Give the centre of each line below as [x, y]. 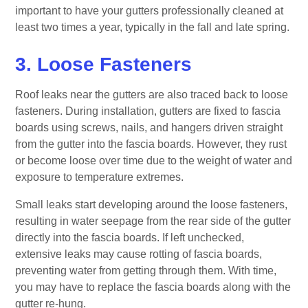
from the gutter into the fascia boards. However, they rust [151, 144]
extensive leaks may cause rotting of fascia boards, [139, 254]
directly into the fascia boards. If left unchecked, [130, 237]
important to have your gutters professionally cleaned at [150, 10]
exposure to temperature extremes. [100, 177]
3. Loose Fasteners [104, 64]
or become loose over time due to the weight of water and [154, 160]
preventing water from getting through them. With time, [146, 270]
